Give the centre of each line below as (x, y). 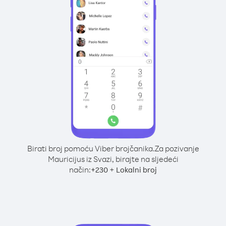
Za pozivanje (177, 148)
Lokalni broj (136, 170)
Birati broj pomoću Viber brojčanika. (91, 148)
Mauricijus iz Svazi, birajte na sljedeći (113, 159)
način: (80, 169)
